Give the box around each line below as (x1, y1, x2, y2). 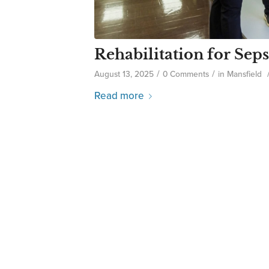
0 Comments (163, 68, 209, 79)
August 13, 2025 (94, 68, 154, 79)
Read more (94, 89, 144, 102)
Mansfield (227, 68, 262, 79)
